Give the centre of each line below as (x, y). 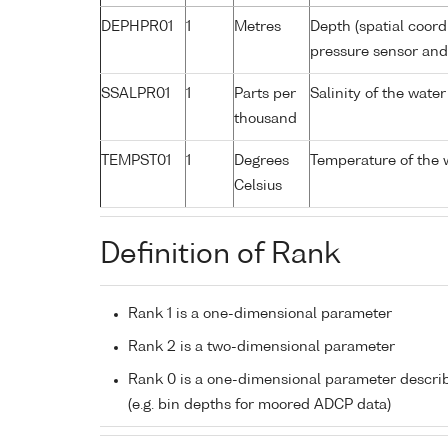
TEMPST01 (136, 160)
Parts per (265, 93)
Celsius (258, 185)
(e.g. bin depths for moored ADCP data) (259, 404)
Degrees (261, 160)
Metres (257, 26)
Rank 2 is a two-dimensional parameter (261, 346)
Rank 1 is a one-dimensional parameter (260, 313)
